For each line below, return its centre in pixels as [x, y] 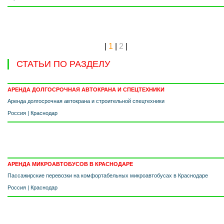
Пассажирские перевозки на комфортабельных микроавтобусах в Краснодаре [108, 176]
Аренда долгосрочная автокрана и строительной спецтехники [86, 101]
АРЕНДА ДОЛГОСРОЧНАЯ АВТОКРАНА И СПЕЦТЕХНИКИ [86, 90]
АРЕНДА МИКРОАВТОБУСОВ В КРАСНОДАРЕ [70, 164]
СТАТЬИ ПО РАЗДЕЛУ [63, 64]
